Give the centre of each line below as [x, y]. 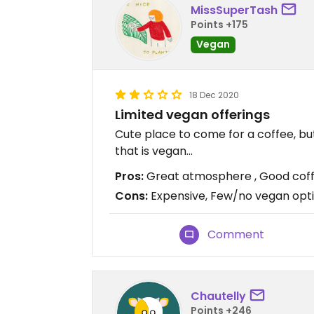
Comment [236, 235]
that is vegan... [154, 151]
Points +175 [219, 24]
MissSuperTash [234, 10]
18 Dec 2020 [214, 95]
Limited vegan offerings [192, 115]
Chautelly [218, 296]
